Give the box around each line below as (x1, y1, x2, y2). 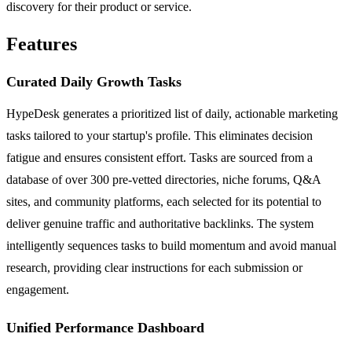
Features (6, 34, 77, 55)
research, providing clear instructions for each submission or (6, 261, 302, 275)
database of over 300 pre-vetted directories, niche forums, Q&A (6, 173, 321, 187)
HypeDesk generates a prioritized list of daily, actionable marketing (6, 107, 338, 121)
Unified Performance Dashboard (6, 320, 204, 336)
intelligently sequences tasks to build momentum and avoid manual (6, 239, 336, 253)
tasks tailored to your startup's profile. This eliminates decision (6, 129, 313, 143)
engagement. (6, 283, 69, 297)
